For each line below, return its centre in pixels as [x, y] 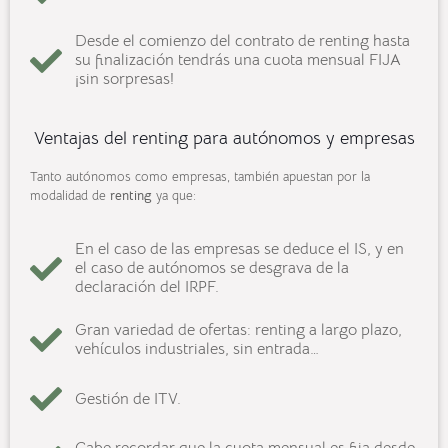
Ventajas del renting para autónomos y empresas [224, 138]
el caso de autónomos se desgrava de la [212, 268]
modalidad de [70, 196]
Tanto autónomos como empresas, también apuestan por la [200, 177]
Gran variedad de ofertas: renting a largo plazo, [238, 330]
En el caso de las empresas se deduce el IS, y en [239, 249]
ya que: [174, 196]
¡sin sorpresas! [124, 79]
